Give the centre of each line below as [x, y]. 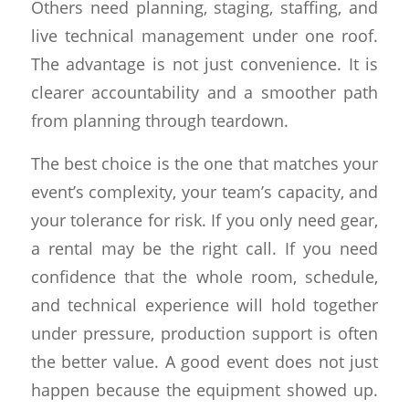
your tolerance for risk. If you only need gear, [204, 219]
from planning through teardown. [159, 121]
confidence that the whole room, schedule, [204, 276]
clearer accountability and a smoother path [204, 92]
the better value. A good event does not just [204, 361]
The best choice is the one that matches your [204, 163]
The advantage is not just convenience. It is [204, 64]
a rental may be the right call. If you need [204, 247]
